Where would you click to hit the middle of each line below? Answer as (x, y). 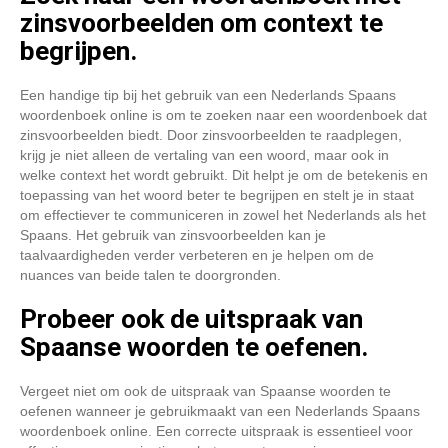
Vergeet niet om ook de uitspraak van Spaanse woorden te (205, 391)
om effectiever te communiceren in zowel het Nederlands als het (223, 215)
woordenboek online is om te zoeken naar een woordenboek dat (223, 115)
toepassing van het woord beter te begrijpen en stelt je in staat (217, 195)
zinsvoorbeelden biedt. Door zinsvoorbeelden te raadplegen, (211, 135)
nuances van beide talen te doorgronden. (150, 275)
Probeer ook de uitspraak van (191, 319)
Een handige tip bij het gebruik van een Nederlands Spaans (208, 95)
